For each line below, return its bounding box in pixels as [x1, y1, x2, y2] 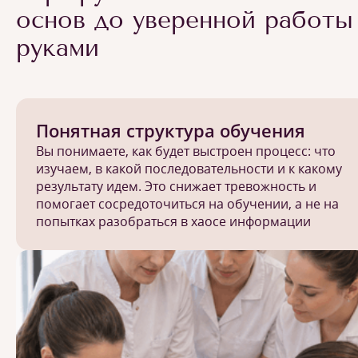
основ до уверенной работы [16, 6, 353, 34]
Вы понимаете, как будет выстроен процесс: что [36, 142, 336, 160]
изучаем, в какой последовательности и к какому [36, 160, 342, 177]
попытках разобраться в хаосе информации [36, 213, 311, 230]
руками [16, 34, 99, 62]
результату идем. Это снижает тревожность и [36, 177, 316, 195]
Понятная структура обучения [36, 118, 305, 142]
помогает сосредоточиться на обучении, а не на [36, 195, 339, 213]
